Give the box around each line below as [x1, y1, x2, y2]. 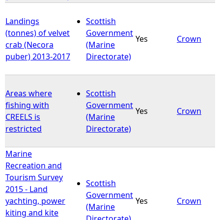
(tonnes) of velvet [5, 27, 70, 38]
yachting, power [5, 195, 65, 206]
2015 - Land [5, 183, 48, 194]
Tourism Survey [5, 171, 63, 183]
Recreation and [5, 160, 62, 171]
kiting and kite [5, 207, 58, 218]
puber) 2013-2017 [5, 51, 70, 62]
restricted [5, 123, 42, 134]
